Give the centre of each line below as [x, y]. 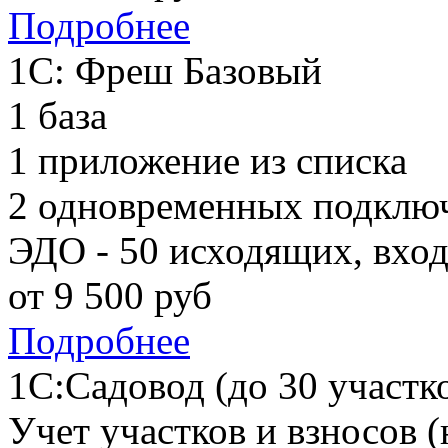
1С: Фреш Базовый [165, 71]
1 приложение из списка [207, 161]
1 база [57, 116]
